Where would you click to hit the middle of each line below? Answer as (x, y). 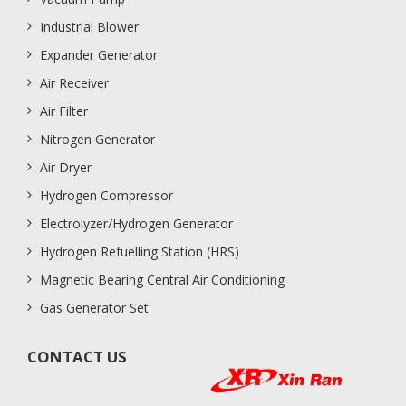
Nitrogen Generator (97, 139)
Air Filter (64, 111)
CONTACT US (77, 356)
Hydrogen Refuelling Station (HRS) (140, 251)
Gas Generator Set (94, 307)
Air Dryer (66, 167)
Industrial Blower (89, 26)
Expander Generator (99, 54)
